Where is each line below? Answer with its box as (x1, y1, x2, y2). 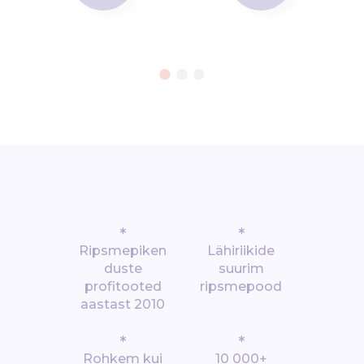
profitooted (84, 279, 162, 294)
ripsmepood (200, 279, 283, 294)
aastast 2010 (80, 297, 166, 312)
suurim (218, 261, 264, 276)
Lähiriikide (207, 243, 275, 258)
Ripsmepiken (79, 243, 167, 258)
